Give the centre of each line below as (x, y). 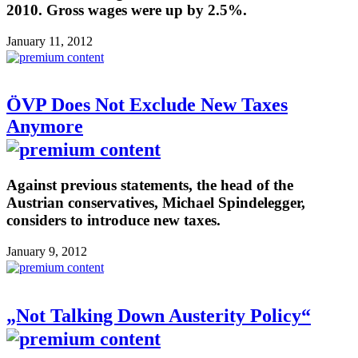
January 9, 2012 (47, 252)
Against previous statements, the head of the (150, 185)
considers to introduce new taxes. (113, 221)
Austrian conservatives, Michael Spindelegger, (156, 203)
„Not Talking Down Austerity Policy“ (159, 316)
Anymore (45, 127)
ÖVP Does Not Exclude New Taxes (147, 105)
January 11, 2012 (50, 41)
